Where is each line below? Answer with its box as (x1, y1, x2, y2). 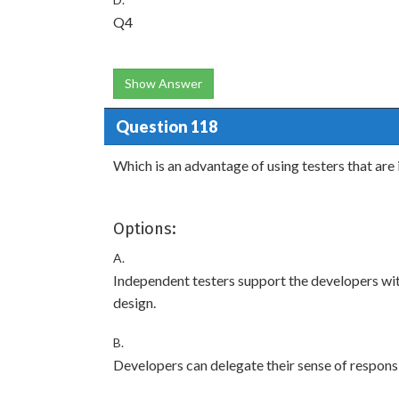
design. (113, 294, 156, 311)
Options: (113, 219, 176, 239)
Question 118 (115, 116, 217, 136)
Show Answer (125, 76, 202, 91)
